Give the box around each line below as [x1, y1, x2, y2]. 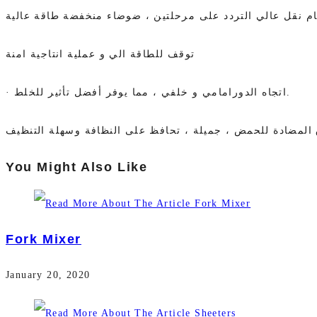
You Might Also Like [6, 160, 148, 175]
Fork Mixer [6, 232, 81, 247]
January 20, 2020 [6, 270, 91, 281]
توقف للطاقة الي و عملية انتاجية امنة [6, 49, 195, 60]
